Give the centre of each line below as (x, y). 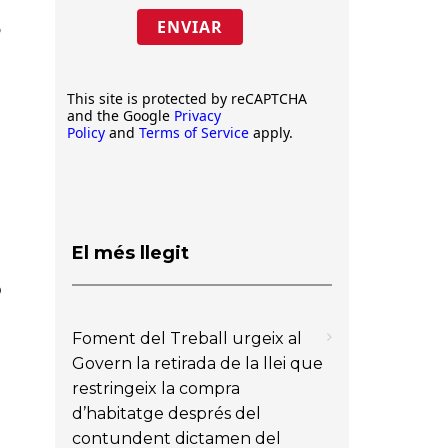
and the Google (120, 115)
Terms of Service (194, 132)
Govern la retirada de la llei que (197, 363)
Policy (86, 132)
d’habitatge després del (166, 413)
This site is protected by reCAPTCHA (187, 98)
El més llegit (130, 252)
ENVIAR (189, 27)
